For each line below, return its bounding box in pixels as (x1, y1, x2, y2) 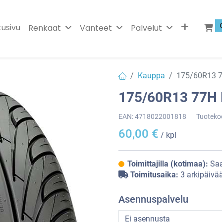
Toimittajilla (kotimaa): (127, 159, 210, 168)
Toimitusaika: (130, 170, 178, 179)
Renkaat (28, 22, 61, 34)
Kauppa (138, 70, 165, 80)
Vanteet (79, 22, 112, 34)
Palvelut (130, 22, 162, 34)
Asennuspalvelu (118, 193, 188, 205)
